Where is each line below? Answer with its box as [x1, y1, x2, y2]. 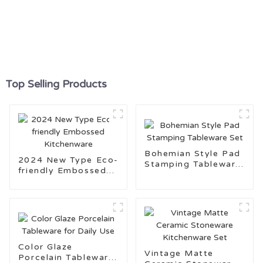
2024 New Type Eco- [18, 154, 119, 165]
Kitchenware [18, 176, 77, 186]
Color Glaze [18, 242, 73, 252]
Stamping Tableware [144, 159, 241, 170]
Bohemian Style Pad [144, 149, 241, 159]
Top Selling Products [5, 77, 107, 90]
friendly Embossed [18, 165, 107, 176]
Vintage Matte [144, 248, 214, 258]
